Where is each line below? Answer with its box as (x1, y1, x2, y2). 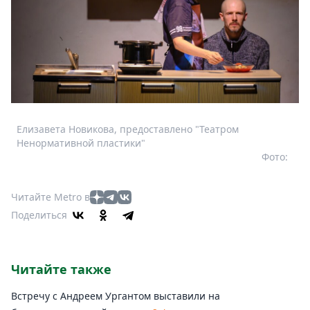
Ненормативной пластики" (17, 136, 145, 150)
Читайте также (11, 261, 111, 278)
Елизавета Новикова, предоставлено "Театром (17, 122, 239, 136)
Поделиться (11, 208, 67, 222)
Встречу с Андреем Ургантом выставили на (11, 289, 220, 303)
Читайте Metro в (11, 190, 90, 204)
